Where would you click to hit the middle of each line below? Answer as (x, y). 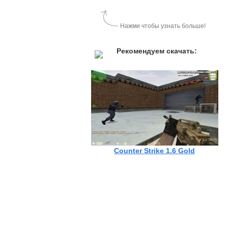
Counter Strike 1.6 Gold (154, 150)
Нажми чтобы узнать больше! (163, 26)
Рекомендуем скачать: (157, 51)
